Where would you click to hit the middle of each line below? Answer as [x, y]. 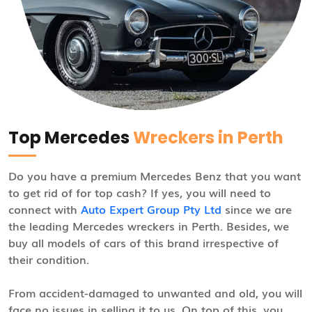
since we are [257, 209]
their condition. [49, 259]
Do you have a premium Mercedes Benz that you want [155, 175]
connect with [45, 209]
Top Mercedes [71, 137]
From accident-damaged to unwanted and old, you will [155, 292]
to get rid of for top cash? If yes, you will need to [140, 192]
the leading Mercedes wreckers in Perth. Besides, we [149, 225]
